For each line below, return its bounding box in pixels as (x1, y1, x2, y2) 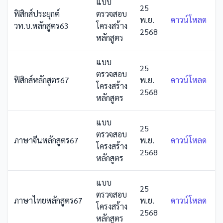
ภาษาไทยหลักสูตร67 (14, 195, 83, 206)
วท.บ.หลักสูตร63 (14, 20, 69, 31)
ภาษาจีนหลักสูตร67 (14, 135, 79, 145)
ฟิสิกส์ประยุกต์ (14, 8, 60, 19)
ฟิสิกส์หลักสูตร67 (14, 75, 69, 85)
